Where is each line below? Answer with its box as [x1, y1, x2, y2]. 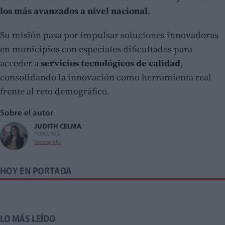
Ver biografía [34, 140, 61, 146]
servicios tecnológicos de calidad [41, 57, 180, 70]
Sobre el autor [5, 109, 53, 118]
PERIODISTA [34, 132, 61, 138]
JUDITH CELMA [34, 123, 81, 131]
